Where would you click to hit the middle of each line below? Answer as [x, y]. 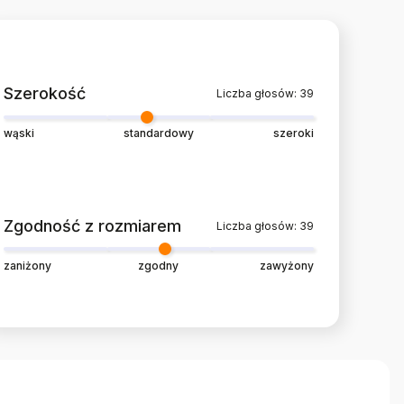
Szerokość [50, 94]
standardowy [158, 133]
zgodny [159, 265]
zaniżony [28, 265]
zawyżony [286, 265]
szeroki [293, 133]
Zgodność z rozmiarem [97, 226]
